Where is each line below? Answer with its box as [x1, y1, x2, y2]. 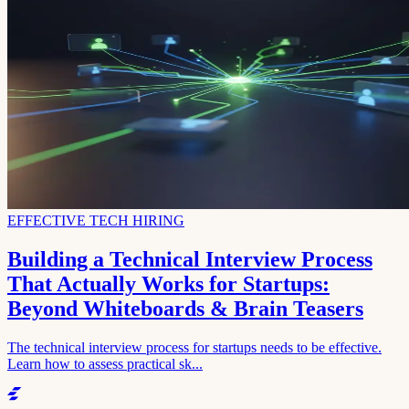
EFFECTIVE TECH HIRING [7, 212, 184, 228]
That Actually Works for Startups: [7, 271, 330, 296]
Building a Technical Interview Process [7, 246, 372, 271]
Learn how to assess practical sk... [7, 355, 203, 372]
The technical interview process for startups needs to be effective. [7, 339, 382, 355]
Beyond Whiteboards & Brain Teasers [7, 296, 363, 320]
